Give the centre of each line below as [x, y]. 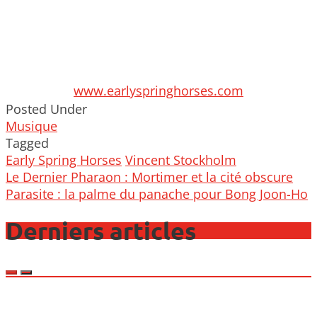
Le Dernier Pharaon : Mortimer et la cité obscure [149, 177]
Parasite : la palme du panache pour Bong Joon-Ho [157, 194]
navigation [65, 194]
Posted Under [46, 109]
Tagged [27, 143]
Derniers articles [101, 231]
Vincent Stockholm [181, 160]
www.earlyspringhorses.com [158, 91]
